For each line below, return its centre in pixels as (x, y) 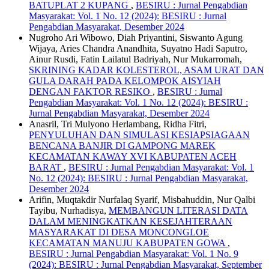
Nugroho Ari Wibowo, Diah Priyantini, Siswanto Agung (136, 37)
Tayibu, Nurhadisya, (69, 210)
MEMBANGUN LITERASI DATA (178, 210)
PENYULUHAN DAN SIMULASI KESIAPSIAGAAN (139, 134)
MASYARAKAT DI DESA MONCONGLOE (119, 232)
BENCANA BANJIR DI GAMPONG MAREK (122, 145)
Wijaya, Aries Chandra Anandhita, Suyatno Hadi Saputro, (138, 48)
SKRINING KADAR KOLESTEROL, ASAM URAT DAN (147, 70)
